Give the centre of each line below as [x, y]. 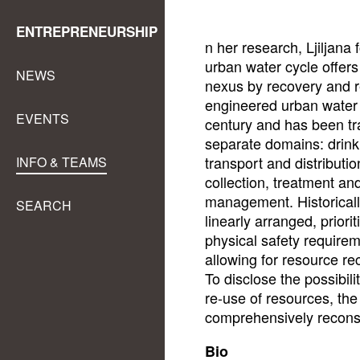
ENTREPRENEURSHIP [87, 31]
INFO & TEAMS [61, 162]
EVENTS [43, 119]
